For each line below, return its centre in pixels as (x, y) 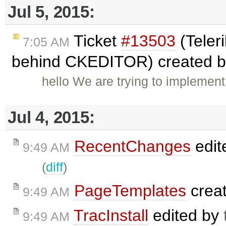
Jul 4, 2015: (51, 117)
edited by (186, 215)
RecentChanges (132, 147)
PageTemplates (130, 191)
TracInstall (111, 215)
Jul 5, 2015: (51, 12)
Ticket (95, 41)
